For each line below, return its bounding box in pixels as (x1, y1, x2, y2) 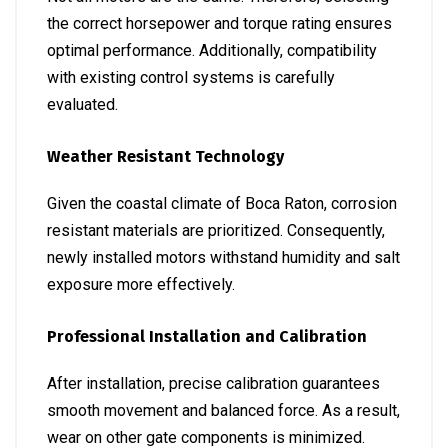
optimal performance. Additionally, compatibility (47, 41, 377, 60)
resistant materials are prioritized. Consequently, (47, 221, 385, 240)
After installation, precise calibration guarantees (47, 374, 380, 393)
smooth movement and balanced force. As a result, (47, 401, 400, 420)
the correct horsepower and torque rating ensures (47, 14, 392, 33)
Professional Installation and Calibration (47, 327, 367, 346)
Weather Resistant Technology (47, 147, 284, 166)
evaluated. (47, 95, 118, 114)
